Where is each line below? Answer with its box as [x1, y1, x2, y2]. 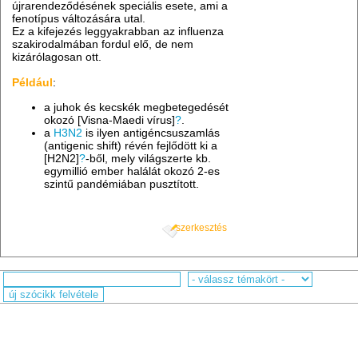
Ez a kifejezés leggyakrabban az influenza [12, 25, 225, 38]
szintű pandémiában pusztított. [44, 177, 200, 190]
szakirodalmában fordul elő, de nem [12, 38, 194, 51]
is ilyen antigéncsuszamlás [82, 125, 221, 139]
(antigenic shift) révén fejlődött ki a [44, 138, 218, 152]
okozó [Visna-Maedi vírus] [44, 113, 176, 126]
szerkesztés [175, 223, 227, 233]
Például [12, 76, 54, 89]
